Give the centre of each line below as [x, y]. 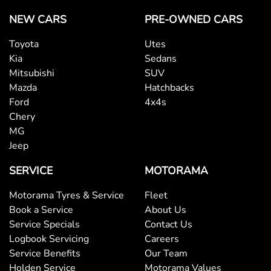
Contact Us [168, 225]
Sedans [161, 59]
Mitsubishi [32, 73]
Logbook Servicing [49, 239]
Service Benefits [45, 254]
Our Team [166, 254]
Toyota [24, 44]
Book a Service [41, 210]
